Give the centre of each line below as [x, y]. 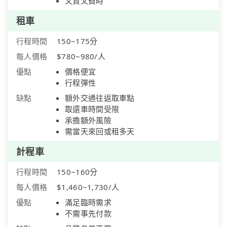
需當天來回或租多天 [100, 131]
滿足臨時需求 [88, 202]
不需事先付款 [88, 214]
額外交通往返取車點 [100, 98]
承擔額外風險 [88, 120]
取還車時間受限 [92, 109]
